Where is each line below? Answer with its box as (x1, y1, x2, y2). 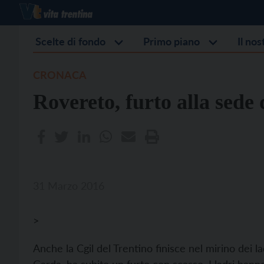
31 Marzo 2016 (33, 179, 104, 192)
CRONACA (33, 68, 87, 81)
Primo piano (143, 35, 200, 48)
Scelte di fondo (35, 35, 105, 48)
